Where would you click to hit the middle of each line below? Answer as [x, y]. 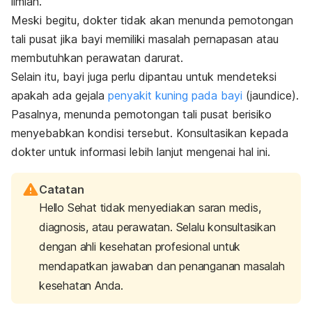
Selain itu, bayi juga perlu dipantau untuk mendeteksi [144, 76]
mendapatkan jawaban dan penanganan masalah [162, 266]
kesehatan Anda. [81, 285]
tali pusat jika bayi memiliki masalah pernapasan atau [145, 39]
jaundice [271, 95]
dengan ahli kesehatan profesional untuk [140, 246]
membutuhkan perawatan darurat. [97, 57]
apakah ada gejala [60, 95]
